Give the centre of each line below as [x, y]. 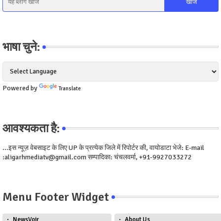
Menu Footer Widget [56, 197]
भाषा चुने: [21, 47]
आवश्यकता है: [31, 129]
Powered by [21, 88]
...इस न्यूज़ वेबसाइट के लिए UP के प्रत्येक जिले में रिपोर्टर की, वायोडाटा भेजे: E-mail [103, 148]
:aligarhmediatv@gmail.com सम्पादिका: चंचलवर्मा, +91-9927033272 [97, 157]
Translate [70, 89]
